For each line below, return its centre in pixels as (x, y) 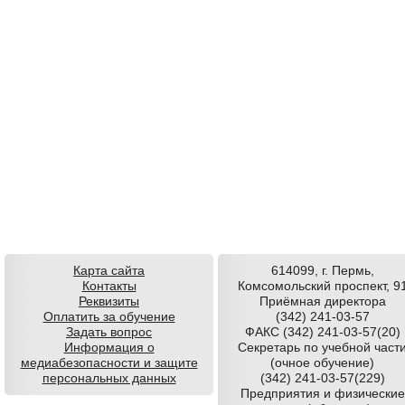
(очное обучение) (322, 363)
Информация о (109, 348)
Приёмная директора (322, 301)
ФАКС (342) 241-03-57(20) (322, 332)
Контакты (109, 286)
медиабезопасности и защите (109, 363)
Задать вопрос (109, 332)
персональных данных (109, 378)
